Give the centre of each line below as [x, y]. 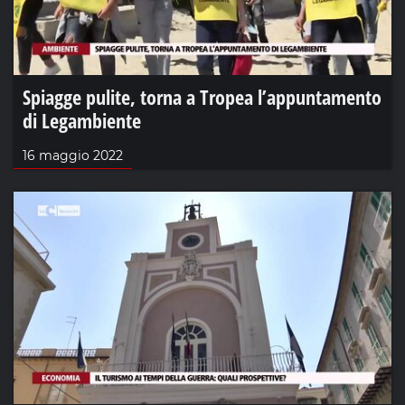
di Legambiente [82, 120]
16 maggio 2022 [73, 155]
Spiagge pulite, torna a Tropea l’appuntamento [202, 96]
